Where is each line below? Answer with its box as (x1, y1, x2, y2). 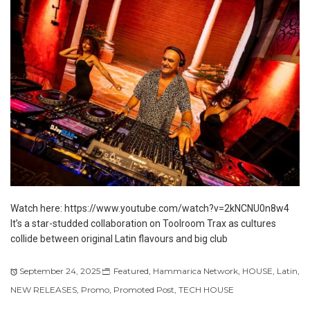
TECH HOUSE (179, 284, 234, 295)
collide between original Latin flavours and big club (10, 232, 228, 244)
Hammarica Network (153, 265, 238, 276)
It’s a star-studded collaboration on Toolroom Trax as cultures (10, 217, 276, 229)
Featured (113, 265, 149, 276)
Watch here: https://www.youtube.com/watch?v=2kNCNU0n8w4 (10, 202, 289, 214)
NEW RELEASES (10, 284, 77, 295)
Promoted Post (113, 284, 174, 295)
